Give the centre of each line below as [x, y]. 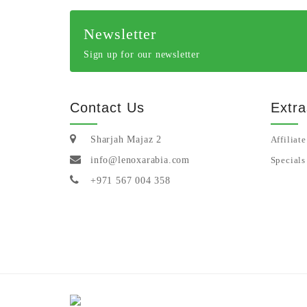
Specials [288, 160]
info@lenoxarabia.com [140, 160]
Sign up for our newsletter [142, 54]
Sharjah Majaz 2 [126, 139]
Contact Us [107, 108]
